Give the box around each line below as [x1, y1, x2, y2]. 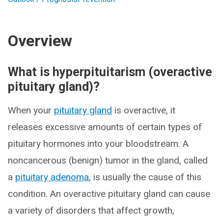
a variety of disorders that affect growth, [8, 205, 174, 216]
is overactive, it [112, 105, 175, 116]
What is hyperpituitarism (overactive [8, 65, 212, 79]
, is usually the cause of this [89, 171, 201, 183]
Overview [8, 31, 72, 50]
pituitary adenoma [15, 171, 89, 183]
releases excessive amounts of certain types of [8, 121, 202, 133]
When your [8, 105, 54, 116]
